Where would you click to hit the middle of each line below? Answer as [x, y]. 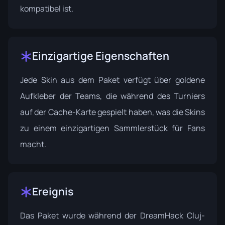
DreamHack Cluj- [173, 215]
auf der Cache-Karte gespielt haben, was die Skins [113, 112]
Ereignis [53, 191]
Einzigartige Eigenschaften [101, 56]
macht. [33, 144]
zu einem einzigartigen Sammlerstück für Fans [113, 128]
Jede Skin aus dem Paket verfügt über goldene [113, 80]
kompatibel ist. [47, 9]
